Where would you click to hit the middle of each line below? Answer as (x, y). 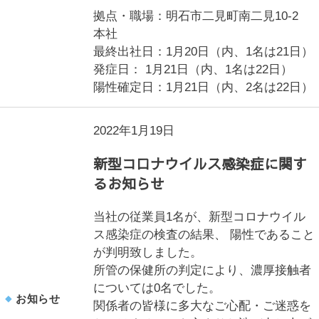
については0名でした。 (157, 288)
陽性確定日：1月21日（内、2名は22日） (204, 87)
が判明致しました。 (148, 252)
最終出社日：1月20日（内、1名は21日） (204, 52)
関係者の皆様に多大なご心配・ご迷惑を (203, 306)
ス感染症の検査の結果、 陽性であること (204, 235)
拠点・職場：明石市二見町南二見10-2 (202, 16)
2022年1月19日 (134, 131)
